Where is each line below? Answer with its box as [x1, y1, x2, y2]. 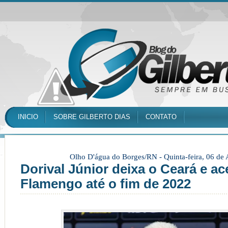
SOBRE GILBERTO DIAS [53, 113, 130, 121]
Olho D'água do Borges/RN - [70, 153, 164, 161]
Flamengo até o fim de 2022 [20, 177, 191, 191]
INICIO [18, 113, 38, 121]
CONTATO [146, 113, 177, 121]
